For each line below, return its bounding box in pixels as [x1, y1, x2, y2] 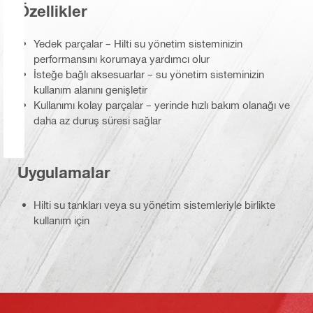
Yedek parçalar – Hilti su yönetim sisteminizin [34, 37, 242, 50]
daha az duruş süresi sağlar [34, 114, 161, 127]
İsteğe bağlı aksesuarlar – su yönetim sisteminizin [34, 68, 264, 81]
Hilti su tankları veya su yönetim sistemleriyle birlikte [34, 198, 275, 212]
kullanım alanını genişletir [34, 83, 147, 96]
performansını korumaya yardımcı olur [34, 52, 210, 66]
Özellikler [17, 1, 87, 20]
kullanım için [34, 214, 89, 227]
